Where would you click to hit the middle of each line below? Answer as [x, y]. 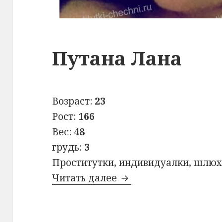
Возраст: [74, 101]
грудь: [68, 147]
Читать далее [86, 178]
